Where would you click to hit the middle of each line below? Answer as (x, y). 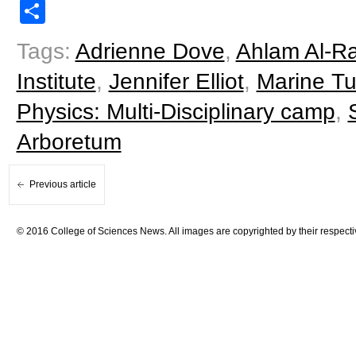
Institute (56, 82)
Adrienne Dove (150, 52)
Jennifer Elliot (176, 82)
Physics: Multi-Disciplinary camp (176, 112)
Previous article (62, 185)
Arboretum (69, 142)
